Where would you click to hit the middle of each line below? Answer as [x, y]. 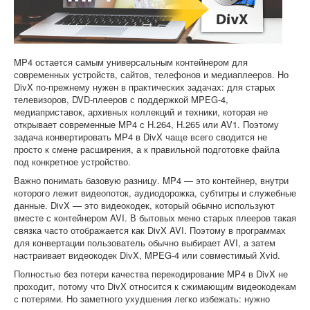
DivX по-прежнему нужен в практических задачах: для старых [145, 87]
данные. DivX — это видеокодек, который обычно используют [144, 206]
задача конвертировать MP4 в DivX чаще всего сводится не [140, 137]
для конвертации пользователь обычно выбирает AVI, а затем [145, 243]
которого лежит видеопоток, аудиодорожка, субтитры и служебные [155, 193]
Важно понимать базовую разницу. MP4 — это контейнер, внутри [151, 181]
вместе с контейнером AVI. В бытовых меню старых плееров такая [155, 218]
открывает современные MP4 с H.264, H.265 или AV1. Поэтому [146, 125]
